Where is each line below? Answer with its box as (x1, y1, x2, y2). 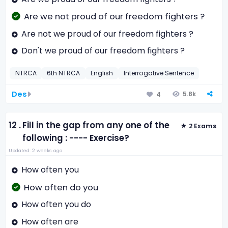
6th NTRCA (47, 68, 80, 77)
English (91, 68, 113, 77)
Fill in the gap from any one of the (22, 119, 170, 131)
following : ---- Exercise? (22, 132, 130, 144)
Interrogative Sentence (123, 68, 194, 77)
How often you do (21, 198, 91, 211)
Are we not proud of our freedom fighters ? (23, 11, 205, 23)
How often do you (23, 181, 98, 193)
